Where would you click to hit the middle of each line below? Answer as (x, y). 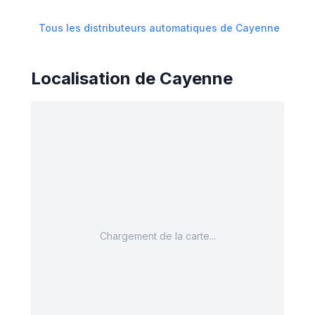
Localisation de (95, 78)
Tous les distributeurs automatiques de (137, 28)
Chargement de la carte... (157, 236)
